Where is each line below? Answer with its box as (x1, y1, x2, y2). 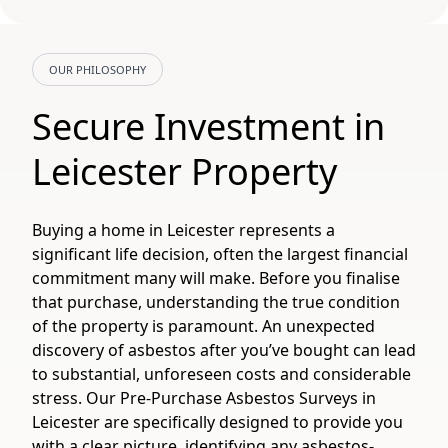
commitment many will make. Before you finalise (32, 267, 400, 289)
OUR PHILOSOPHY (49, 62, 146, 77)
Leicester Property (32, 147, 337, 196)
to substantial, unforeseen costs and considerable (32, 363, 411, 385)
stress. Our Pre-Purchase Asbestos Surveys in (32, 387, 376, 409)
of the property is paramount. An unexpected (32, 315, 375, 337)
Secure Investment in (32, 102, 385, 151)
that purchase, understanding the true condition (32, 291, 400, 313)
